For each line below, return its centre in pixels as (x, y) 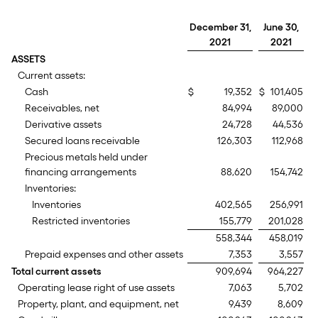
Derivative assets (63, 125)
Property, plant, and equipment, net (98, 304)
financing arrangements (81, 172)
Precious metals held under (86, 157)
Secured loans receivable (82, 141)
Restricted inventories (81, 221)
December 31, (220, 27)
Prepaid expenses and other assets (104, 254)
